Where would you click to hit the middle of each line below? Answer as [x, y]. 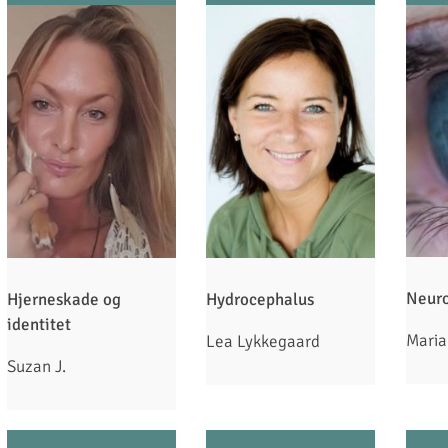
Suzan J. [36, 367]
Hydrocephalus [260, 300]
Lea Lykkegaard [263, 342]
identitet [39, 325]
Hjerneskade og [64, 300]
